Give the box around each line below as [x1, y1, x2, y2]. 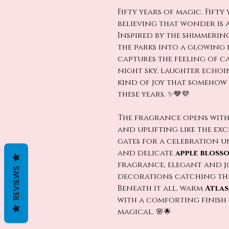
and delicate [118, 148, 175, 158]
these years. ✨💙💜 [118, 89, 189, 100]
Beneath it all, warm [118, 183, 205, 194]
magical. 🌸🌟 [118, 207, 171, 217]
